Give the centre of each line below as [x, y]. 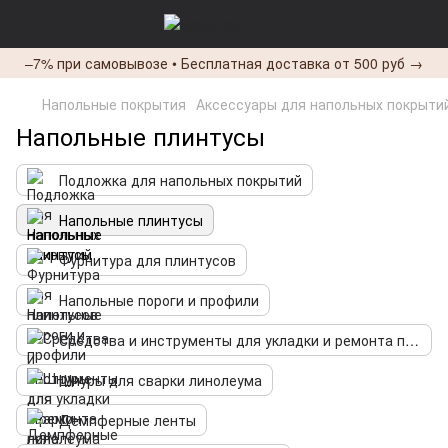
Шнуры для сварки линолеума [160, 380]
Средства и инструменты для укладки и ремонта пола [412, 340]
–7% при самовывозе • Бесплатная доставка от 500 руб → [224, 63]
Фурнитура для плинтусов [147, 260]
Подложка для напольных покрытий [180, 180]
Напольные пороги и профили [159, 300]
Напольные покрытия [114, 104]
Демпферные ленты [127, 420]
